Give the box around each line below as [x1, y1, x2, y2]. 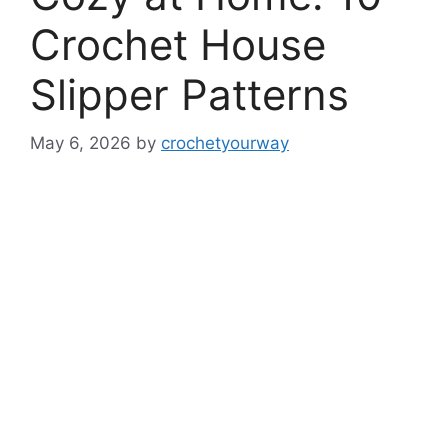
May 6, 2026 [30, 133, 131, 154]
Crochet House [30, 18, 326, 70]
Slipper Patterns [30, 68, 349, 120]
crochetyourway [161, 133, 289, 154]
